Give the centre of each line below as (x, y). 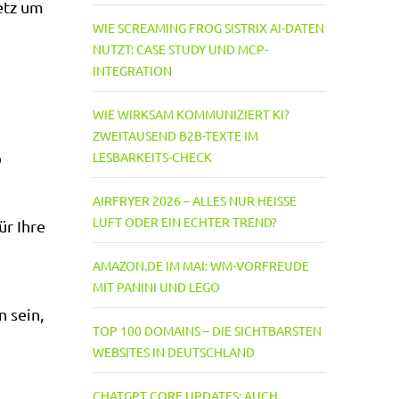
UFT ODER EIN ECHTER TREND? (182, 222)
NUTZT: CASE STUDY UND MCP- (180, 49)
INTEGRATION (132, 70)
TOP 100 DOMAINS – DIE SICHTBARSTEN (207, 330)
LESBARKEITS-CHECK (152, 157)
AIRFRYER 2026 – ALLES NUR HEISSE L (194, 200)
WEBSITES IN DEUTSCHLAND (173, 352)
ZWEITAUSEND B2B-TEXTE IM (175, 135)
